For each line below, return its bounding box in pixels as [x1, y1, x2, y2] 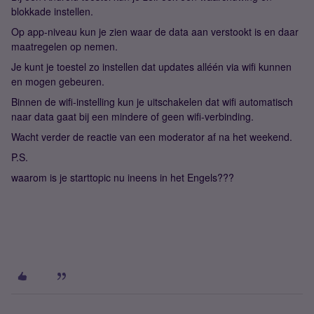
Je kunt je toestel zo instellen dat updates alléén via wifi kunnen [11, 59, 292, 74]
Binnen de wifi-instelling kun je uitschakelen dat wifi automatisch [11, 94, 293, 109]
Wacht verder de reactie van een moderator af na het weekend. [11, 129, 292, 144]
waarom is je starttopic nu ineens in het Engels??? [11, 170, 234, 184]
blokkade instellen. [11, 4, 93, 18]
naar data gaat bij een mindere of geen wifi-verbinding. [11, 109, 254, 123]
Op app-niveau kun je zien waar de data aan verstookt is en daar [11, 24, 299, 39]
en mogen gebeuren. [11, 74, 104, 88]
